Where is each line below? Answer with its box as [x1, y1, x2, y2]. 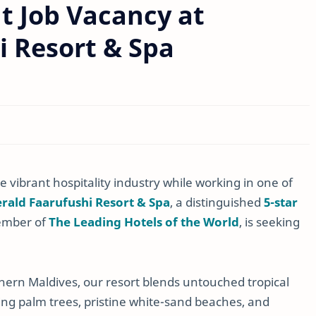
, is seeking [239, 214, 300, 230]
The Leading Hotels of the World [49, 214, 239, 230]
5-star [264, 194, 298, 210]
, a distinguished [170, 194, 264, 210]
